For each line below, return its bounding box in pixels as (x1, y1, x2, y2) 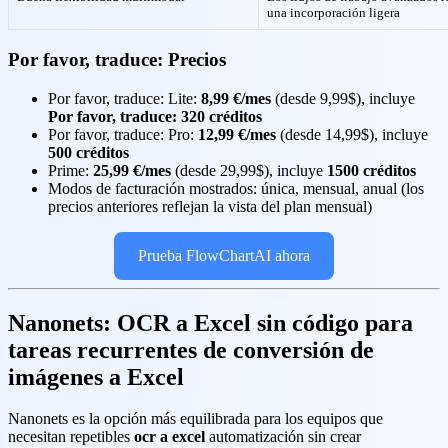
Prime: (48, 161, 93, 179)
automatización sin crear (205, 428, 361, 446)
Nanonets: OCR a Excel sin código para (8, 309, 413, 336)
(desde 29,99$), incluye (171, 161, 327, 179)
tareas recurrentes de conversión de (8, 336, 374, 363)
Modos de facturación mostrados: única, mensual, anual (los (48, 179, 424, 197)
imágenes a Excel (8, 363, 184, 390)
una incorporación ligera (267, 5, 400, 21)
